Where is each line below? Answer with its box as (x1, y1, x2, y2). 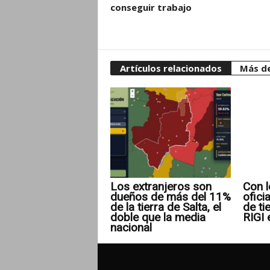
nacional (110, 220, 152, 234)
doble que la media (110, 210, 206, 224)
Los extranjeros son (110, 179, 212, 193)
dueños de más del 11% (110, 189, 231, 204)
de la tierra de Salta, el (110, 199, 221, 214)
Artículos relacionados (119, 61, 222, 74)
